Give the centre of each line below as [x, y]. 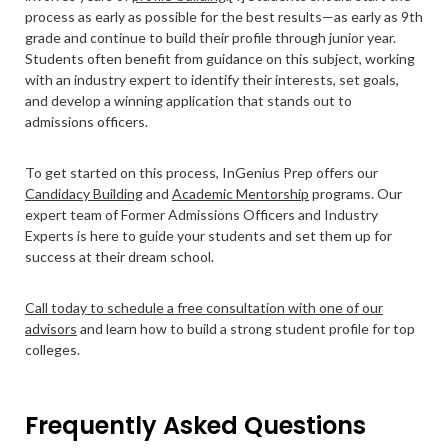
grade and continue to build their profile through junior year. [210, 37]
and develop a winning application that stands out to [188, 100]
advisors [51, 328]
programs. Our [355, 193]
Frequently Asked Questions [195, 425]
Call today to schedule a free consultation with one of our [204, 307]
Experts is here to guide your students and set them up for [208, 235]
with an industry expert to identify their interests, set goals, [212, 79]
